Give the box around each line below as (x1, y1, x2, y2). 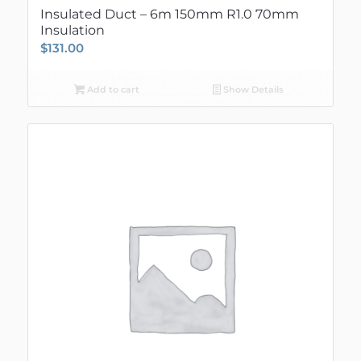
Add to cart (84, 83, 139, 95)
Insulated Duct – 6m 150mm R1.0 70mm (39, 6, 299, 22)
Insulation (39, 22, 105, 38)
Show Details (221, 83, 284, 95)
